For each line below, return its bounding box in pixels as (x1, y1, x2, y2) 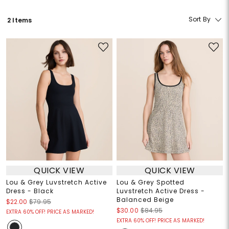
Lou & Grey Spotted (117, 178, 185, 187)
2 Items (7, 15, 32, 25)
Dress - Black (6, 187, 54, 196)
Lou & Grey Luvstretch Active (6, 178, 107, 187)
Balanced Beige (117, 195, 174, 204)
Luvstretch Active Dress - (117, 187, 205, 196)
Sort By (188, 15, 211, 24)
